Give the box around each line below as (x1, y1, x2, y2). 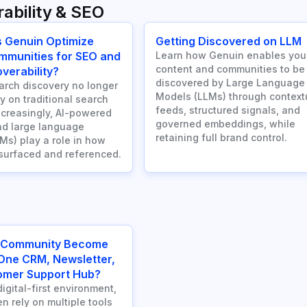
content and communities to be (156, 63, 305, 75)
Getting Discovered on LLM (156, 34, 302, 49)
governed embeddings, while (156, 118, 295, 130)
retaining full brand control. (156, 132, 287, 144)
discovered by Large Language (156, 77, 305, 89)
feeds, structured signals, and (156, 104, 300, 116)
